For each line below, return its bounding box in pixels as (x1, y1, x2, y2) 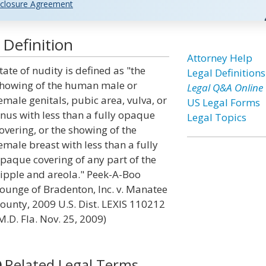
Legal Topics (186, 110, 246, 124)
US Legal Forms (186, 96, 260, 109)
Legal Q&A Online (186, 81, 263, 94)
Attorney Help (186, 51, 252, 65)
